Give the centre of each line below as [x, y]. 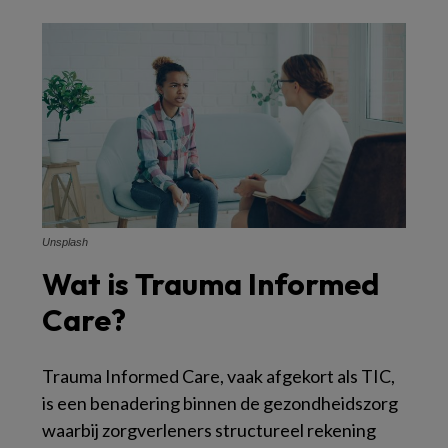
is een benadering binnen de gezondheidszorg [220, 403]
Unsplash [65, 242]
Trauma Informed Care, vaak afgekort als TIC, [218, 376]
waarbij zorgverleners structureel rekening [209, 430]
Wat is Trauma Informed [210, 284]
